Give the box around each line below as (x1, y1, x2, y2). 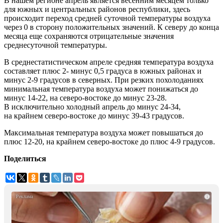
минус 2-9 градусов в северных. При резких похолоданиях (4, 76, 204, 85)
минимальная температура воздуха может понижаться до (4, 85, 198, 94)
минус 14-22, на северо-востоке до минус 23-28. (4, 94, 167, 103)
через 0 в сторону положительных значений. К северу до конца (4, 23, 219, 32)
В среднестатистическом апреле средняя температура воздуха (4, 58, 214, 67)
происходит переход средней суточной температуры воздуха (4, 14, 211, 23)
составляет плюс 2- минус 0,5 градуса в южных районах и (4, 67, 202, 76)
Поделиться (4, 154, 46, 163)
